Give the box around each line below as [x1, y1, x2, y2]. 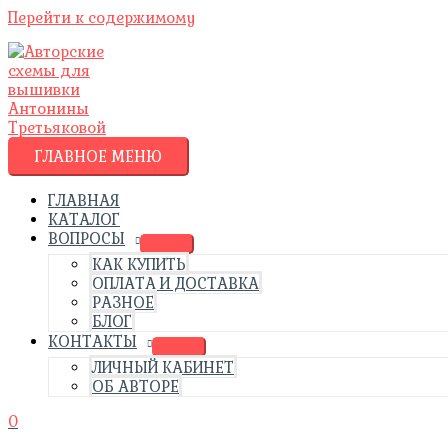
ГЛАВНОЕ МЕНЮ [35, 147, 162, 166]
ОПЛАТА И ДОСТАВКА [92, 274, 259, 293]
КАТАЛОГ [48, 210, 120, 229]
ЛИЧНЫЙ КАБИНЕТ [92, 358, 234, 377]
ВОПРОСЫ [48, 229, 125, 248]
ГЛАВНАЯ [48, 191, 120, 210]
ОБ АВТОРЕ [92, 377, 179, 396]
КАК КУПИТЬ [92, 255, 186, 274]
